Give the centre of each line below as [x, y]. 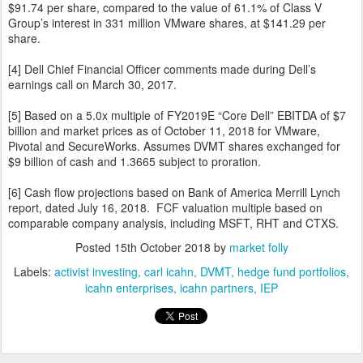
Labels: [34, 271]
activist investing [96, 271]
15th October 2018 [162, 247]
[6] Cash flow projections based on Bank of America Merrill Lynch [174, 192]
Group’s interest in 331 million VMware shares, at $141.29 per [167, 23]
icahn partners [217, 288]
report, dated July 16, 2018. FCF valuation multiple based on [165, 207]
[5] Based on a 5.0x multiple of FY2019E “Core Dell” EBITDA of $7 [177, 115]
